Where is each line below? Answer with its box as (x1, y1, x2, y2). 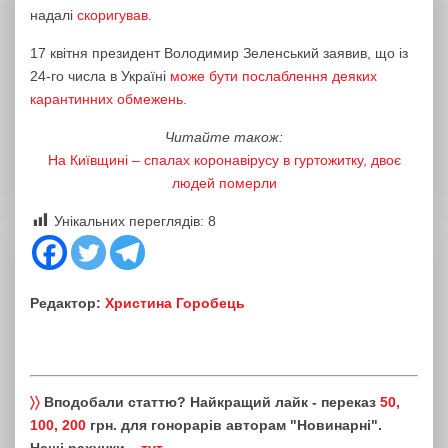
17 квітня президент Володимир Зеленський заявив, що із (30, 44, 408, 61)
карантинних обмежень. (30, 90, 187, 107)
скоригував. (77, 6, 152, 23)
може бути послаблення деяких (170, 67, 377, 84)
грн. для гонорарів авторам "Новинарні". (86, 416, 382, 433)
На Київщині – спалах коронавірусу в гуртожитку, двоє (47, 151, 401, 168)
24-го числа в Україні (30, 67, 170, 84)
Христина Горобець (105, 294, 245, 311)
